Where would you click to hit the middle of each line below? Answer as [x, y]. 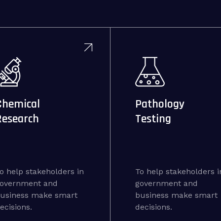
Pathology [160, 104]
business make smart [176, 195]
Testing [153, 119]
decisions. [153, 207]
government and [166, 183]
